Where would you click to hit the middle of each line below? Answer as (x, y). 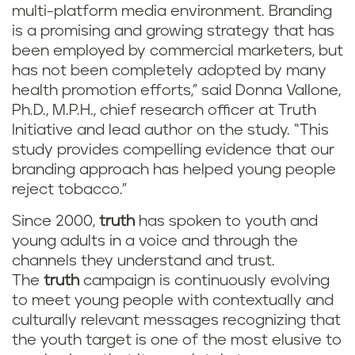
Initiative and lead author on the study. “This (170, 130)
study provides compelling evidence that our (173, 150)
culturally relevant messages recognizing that (176, 321)
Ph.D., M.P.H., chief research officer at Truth (164, 111)
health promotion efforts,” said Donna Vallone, (176, 91)
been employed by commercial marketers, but (177, 51)
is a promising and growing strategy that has (173, 31)
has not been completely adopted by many (169, 71)
